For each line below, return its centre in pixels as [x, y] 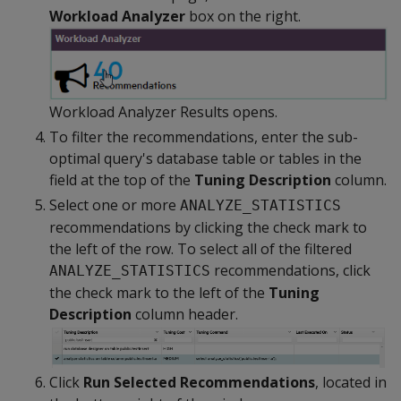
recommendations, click [290, 271]
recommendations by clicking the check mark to [208, 228]
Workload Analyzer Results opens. [163, 112]
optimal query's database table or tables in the [205, 159]
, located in [351, 382]
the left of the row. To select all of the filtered [200, 249]
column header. [185, 315]
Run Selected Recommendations [199, 382]
